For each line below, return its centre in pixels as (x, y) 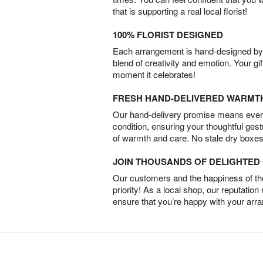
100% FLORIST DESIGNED (168, 35)
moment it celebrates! (154, 75)
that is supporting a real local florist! (180, 11)
